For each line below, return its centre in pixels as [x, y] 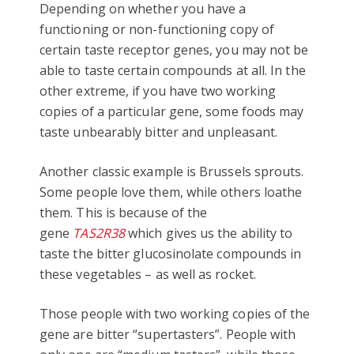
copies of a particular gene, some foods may [172, 111]
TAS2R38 [99, 233]
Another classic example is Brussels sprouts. [172, 171]
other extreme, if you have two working [158, 90]
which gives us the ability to [209, 233]
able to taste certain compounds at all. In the [173, 70]
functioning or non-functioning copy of [157, 29]
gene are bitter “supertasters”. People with [168, 334]
